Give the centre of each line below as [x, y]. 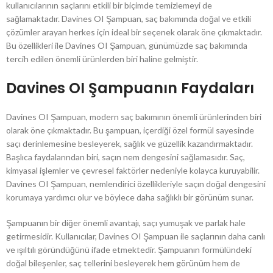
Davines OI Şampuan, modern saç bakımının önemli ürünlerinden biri [134, 117]
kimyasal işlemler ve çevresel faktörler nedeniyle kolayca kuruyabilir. [133, 171]
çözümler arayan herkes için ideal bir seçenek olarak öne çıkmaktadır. [134, 32]
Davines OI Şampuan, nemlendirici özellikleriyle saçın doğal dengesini [136, 184]
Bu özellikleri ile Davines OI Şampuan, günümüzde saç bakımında [127, 46]
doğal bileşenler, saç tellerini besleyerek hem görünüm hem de [123, 263]
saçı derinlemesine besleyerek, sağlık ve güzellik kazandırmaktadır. [129, 144]
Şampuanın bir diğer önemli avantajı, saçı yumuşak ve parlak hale [126, 223]
